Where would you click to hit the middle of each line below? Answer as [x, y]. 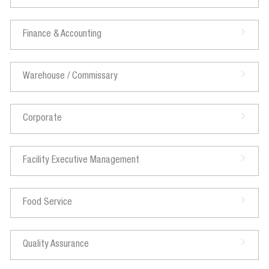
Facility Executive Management [81, 161]
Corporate [42, 119]
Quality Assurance [56, 245]
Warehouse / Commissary [70, 77]
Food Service [47, 203]
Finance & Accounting [62, 35]
